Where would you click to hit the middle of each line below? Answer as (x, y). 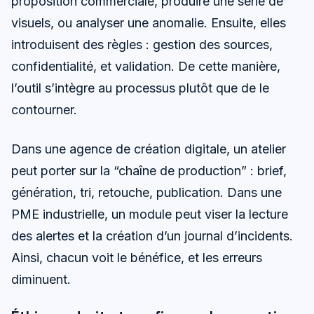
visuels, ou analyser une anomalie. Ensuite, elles (149, 23)
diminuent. (41, 280)
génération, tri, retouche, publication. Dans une (146, 193)
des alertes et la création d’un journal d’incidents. (152, 236)
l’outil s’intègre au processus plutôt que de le (140, 88)
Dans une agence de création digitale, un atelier (149, 149)
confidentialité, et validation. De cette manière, (146, 67)
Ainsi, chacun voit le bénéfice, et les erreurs (137, 258)
